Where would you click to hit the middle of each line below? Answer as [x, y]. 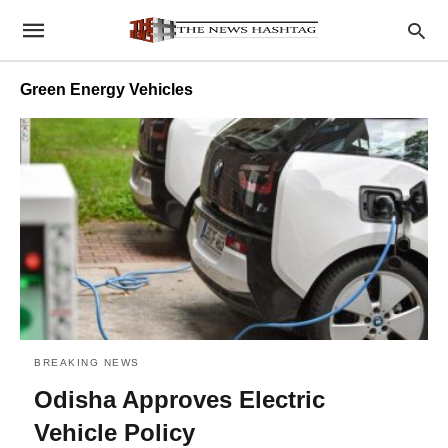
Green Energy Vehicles [106, 89]
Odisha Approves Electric [179, 399]
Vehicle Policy [114, 432]
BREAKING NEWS [87, 362]
